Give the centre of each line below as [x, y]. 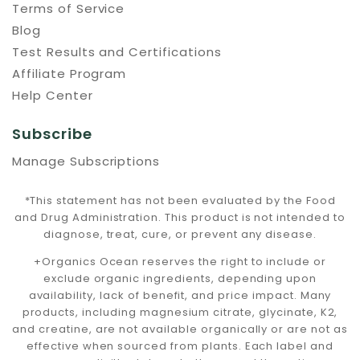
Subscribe [52, 134]
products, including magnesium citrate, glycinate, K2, [180, 312]
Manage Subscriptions [86, 161]
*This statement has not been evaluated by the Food [180, 200]
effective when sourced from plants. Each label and [180, 346]
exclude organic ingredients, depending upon [180, 278]
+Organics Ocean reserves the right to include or [180, 262]
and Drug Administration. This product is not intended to [180, 217]
